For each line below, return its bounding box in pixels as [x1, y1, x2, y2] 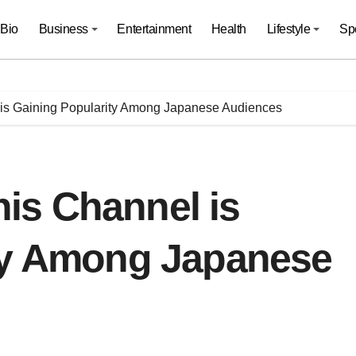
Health [211, 22, 246, 36]
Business [38, 22, 88, 36]
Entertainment [117, 22, 192, 36]
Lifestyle [266, 22, 311, 36]
